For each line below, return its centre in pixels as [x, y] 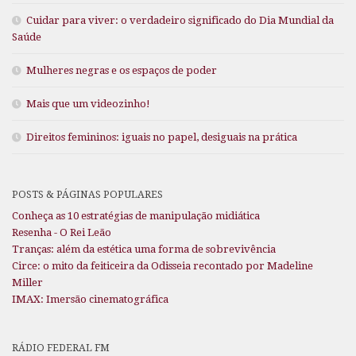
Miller [27, 283]
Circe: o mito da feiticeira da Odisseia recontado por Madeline [163, 266]
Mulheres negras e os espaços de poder [122, 71]
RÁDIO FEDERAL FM [61, 348]
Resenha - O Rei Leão [62, 233]
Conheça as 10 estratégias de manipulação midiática [136, 216]
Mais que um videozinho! [88, 104]
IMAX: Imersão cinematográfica [90, 300]
